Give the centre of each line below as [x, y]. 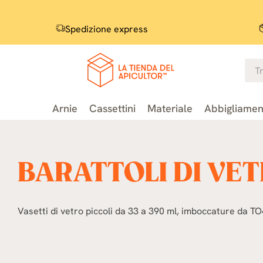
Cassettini [112, 108]
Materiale [170, 108]
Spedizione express [106, 29]
